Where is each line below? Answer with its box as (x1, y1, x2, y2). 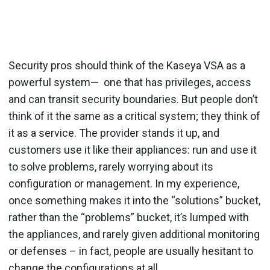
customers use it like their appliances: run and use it (8, 143, 257, 156)
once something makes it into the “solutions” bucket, (8, 193, 260, 207)
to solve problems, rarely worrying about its (8, 160, 213, 173)
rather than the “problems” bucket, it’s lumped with (8, 210, 249, 224)
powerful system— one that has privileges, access (8, 75, 251, 89)
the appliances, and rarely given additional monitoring (8, 227, 260, 240)
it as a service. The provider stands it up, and (8, 126, 219, 139)
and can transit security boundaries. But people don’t (8, 92, 258, 105)
